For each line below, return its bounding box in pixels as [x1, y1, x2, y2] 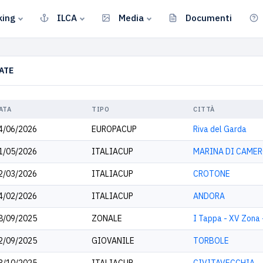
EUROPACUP [92, 124, 137, 134]
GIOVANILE [92, 235, 134, 246]
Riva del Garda [193, 124, 247, 134]
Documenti [186, 12, 232, 23]
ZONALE [92, 213, 122, 224]
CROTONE [193, 168, 230, 179]
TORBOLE [193, 235, 229, 246]
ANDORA [193, 191, 225, 201]
